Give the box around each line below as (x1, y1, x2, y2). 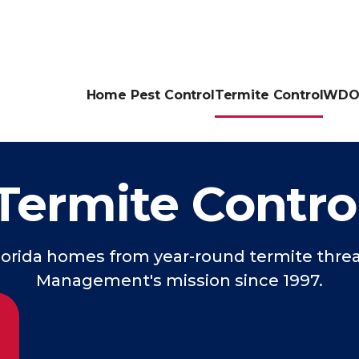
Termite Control (214, 87, 324, 103)
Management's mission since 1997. (36, 271, 323, 290)
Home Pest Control (86, 87, 215, 103)
